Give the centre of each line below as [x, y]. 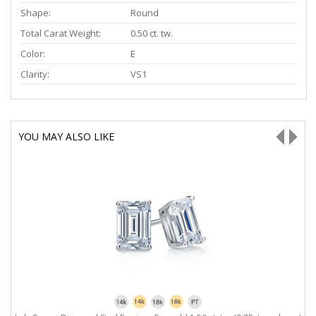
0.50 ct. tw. [152, 33]
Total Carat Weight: [61, 33]
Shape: [36, 13]
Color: [33, 54]
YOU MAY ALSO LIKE [66, 136]
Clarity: [35, 74]
